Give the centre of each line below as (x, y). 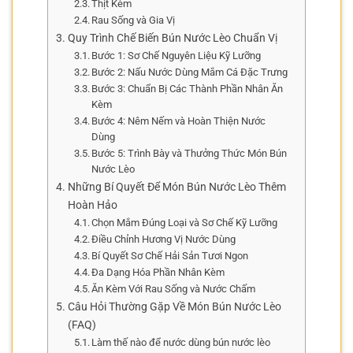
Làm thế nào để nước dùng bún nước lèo (181, 342)
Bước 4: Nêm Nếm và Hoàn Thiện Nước (179, 121)
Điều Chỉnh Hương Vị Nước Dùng (164, 239)
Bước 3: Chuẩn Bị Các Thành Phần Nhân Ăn (188, 88)
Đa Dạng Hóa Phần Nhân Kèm (158, 272)
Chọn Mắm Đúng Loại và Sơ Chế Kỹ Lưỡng (185, 222)
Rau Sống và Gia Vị (134, 20)
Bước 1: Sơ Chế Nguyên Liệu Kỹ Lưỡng (176, 55)
